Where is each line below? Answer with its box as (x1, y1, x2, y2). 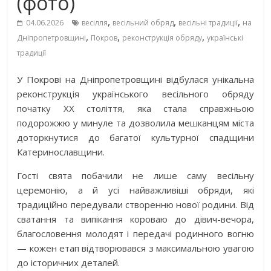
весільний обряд (113, 17, 174, 28)
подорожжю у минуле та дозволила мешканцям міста (17, 116, 254, 129)
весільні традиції (178, 17, 238, 28)
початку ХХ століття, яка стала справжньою (17, 102, 254, 114)
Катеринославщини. (17, 145, 105, 158)
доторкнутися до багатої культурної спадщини (17, 131, 254, 143)
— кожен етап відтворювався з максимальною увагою (17, 241, 254, 254)
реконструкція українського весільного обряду (17, 87, 254, 100)
